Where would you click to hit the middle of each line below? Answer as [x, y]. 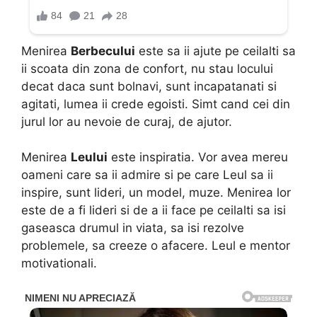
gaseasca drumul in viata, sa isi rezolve [133, 228]
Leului [89, 157]
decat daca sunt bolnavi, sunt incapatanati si [149, 86]
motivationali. [59, 264]
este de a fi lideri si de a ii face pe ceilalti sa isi [154, 211]
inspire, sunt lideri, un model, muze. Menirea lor [156, 193]
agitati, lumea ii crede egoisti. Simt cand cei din [156, 104]
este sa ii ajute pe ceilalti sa [215, 51]
